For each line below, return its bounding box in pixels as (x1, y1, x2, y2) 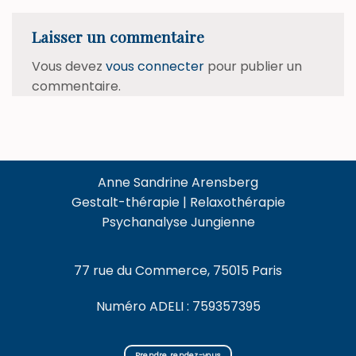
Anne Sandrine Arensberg (98, 172, 258, 192)
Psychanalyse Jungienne (101, 212, 255, 231)
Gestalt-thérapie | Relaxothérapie (71, 192, 285, 211)
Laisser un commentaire (32, 26, 208, 48)
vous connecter (106, 56, 204, 75)
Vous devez (32, 56, 106, 75)
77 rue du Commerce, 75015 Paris (74, 261, 282, 280)
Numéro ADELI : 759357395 (95, 297, 261, 316)
